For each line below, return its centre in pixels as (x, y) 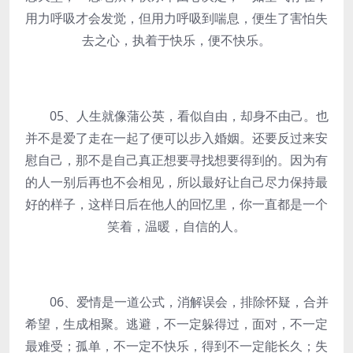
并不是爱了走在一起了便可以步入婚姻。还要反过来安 (176, 138)
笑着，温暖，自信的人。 (176, 226)
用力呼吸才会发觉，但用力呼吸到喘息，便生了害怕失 (176, 18)
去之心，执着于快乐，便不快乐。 (176, 40)
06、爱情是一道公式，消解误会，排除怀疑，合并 (176, 302)
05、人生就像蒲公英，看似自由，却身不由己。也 (176, 116)
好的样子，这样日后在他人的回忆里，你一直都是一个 (176, 204)
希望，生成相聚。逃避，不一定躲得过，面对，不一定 (176, 324)
